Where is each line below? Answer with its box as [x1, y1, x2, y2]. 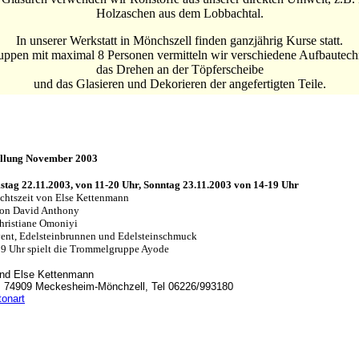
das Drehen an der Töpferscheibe [95, 63, 264, 76]
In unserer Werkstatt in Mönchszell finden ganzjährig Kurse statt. [16, 34, 343, 47]
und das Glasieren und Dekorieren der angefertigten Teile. [33, 77, 326, 91]
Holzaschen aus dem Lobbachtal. [95, 6, 264, 20]
